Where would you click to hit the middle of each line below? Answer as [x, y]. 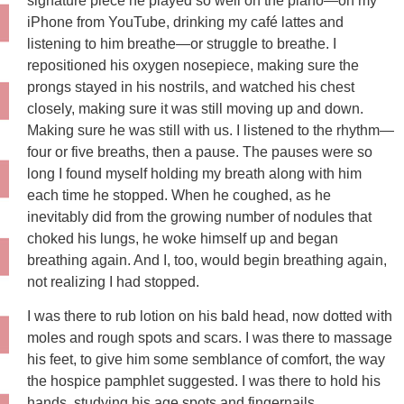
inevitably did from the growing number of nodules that [199, 216]
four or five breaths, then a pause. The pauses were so [200, 151]
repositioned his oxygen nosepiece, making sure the [193, 65]
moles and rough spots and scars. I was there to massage [210, 337]
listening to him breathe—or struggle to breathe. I [182, 43]
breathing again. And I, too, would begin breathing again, [207, 260]
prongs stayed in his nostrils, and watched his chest [191, 87]
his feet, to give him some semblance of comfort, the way [206, 359]
